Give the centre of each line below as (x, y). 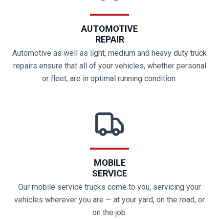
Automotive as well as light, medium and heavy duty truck (109, 53)
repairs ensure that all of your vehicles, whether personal (109, 66)
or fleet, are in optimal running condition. (109, 78)
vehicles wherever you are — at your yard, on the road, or (109, 200)
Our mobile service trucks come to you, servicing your (109, 187)
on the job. (109, 212)
